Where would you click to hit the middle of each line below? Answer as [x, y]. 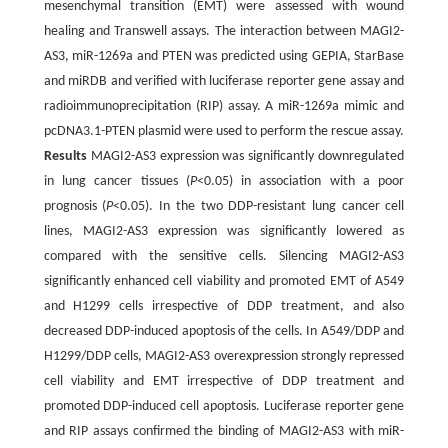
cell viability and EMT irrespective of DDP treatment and [224, 381]
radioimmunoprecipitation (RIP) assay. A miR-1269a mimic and [224, 106]
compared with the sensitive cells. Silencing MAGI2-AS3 [224, 256]
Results [65, 156]
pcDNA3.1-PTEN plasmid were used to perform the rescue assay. [224, 131]
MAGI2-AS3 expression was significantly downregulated [245, 156]
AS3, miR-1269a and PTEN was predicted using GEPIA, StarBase [224, 56]
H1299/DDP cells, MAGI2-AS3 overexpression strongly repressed [224, 356]
